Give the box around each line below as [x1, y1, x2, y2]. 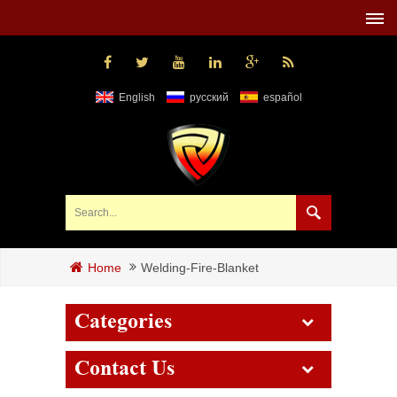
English [118, 91, 155, 104]
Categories [74, 305, 172, 339]
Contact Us [74, 352, 175, 385]
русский [189, 91, 229, 104]
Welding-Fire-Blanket [141, 260, 259, 275]
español [262, 91, 302, 104]
